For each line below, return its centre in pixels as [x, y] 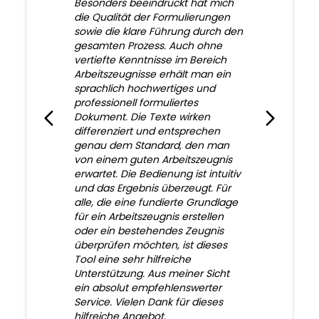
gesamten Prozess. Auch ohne [148, 46]
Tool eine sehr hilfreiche [132, 260]
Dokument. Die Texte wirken [142, 117]
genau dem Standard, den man [151, 146]
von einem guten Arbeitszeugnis [153, 160]
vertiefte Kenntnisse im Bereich [150, 60]
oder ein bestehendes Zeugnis [148, 231]
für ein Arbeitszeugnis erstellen [148, 217]
